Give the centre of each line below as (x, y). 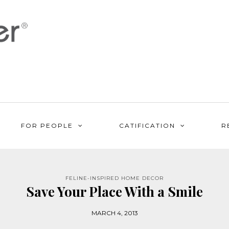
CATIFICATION (147, 125)
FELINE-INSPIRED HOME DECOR (114, 178)
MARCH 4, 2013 (114, 213)
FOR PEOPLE (47, 125)
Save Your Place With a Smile (114, 191)
